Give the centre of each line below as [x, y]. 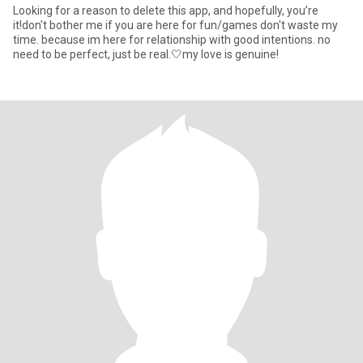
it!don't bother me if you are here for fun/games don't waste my [175, 25]
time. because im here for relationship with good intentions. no [172, 40]
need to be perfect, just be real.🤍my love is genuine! [146, 54]
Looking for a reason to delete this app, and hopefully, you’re [166, 11]
